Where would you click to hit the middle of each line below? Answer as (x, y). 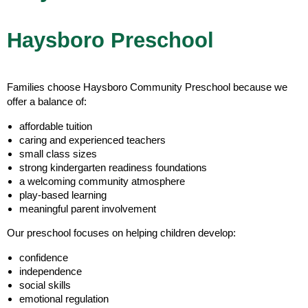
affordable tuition (56, 126)
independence (51, 271)
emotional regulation (64, 298)
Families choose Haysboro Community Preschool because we (147, 87)
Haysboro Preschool (110, 40)
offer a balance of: (47, 101)
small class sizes (58, 153)
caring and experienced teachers (92, 140)
